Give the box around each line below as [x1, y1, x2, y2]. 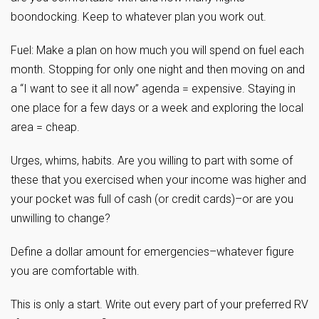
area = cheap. [11, 120, 80, 134]
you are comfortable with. [11, 264, 140, 278]
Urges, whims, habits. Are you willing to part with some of [11, 154, 293, 167]
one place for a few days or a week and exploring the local [11, 101, 303, 115]
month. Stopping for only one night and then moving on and [11, 63, 305, 76]
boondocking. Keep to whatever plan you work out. [11, 10, 266, 23]
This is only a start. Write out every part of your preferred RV [11, 298, 308, 311]
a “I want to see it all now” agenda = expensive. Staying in [11, 82, 296, 95]
